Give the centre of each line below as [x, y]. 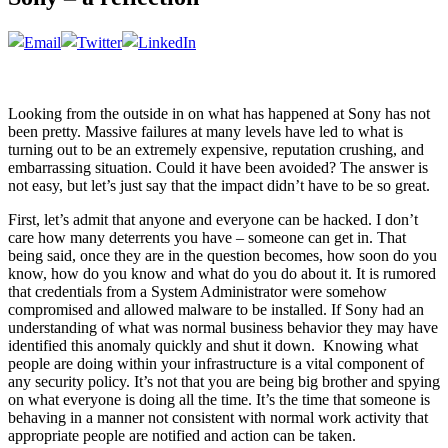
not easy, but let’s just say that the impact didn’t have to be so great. [219, 185]
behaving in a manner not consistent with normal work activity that [218, 417]
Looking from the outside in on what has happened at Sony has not [219, 113]
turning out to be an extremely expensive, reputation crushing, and [216, 149]
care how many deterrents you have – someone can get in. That [207, 237]
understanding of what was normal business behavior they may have [223, 327]
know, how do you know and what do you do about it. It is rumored [222, 273]
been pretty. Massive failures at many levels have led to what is [205, 131]
